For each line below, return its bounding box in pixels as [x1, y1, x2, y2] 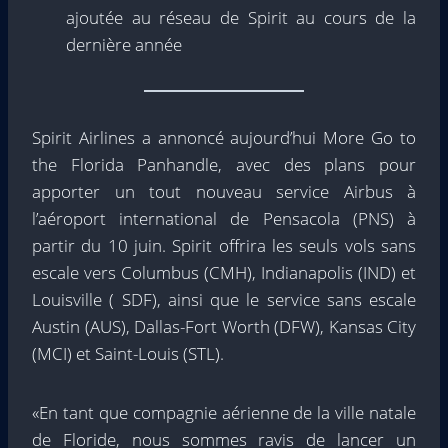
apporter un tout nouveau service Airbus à [32, 180, 416, 203]
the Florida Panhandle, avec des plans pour [32, 153, 416, 176]
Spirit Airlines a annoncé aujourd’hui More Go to [32, 126, 416, 149]
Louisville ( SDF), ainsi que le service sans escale [32, 288, 416, 311]
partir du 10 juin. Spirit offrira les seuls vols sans [32, 234, 416, 257]
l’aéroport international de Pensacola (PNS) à [32, 207, 416, 230]
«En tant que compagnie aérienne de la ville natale [32, 401, 416, 424]
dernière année [66, 33, 182, 56]
